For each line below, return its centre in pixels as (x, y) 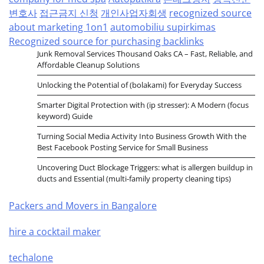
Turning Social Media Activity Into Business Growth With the (142, 136)
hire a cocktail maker (55, 232)
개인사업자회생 (134, 13)
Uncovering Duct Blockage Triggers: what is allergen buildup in (145, 168)
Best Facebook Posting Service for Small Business (123, 148)
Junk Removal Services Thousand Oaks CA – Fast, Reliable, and (145, 54)
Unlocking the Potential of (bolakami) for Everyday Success (139, 85)
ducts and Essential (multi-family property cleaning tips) (134, 179)
